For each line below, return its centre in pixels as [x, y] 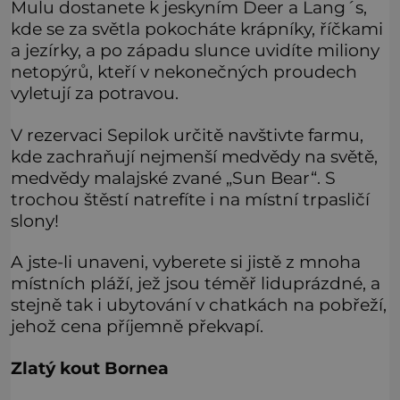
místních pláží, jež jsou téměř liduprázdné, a [196, 283]
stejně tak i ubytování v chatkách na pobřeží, [199, 305]
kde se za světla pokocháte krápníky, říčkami [197, 29]
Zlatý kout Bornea [90, 367]
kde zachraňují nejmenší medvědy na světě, [194, 156]
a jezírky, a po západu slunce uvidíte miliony [195, 50]
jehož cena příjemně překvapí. [137, 326]
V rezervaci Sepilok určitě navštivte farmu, [187, 134]
